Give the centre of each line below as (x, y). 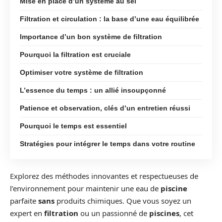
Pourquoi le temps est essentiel (73, 126)
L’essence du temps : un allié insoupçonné (93, 90)
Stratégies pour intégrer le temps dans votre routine (108, 143)
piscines (164, 213)
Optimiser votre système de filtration (82, 72)
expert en (27, 213)
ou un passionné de (114, 213)
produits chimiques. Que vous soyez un (123, 201)
